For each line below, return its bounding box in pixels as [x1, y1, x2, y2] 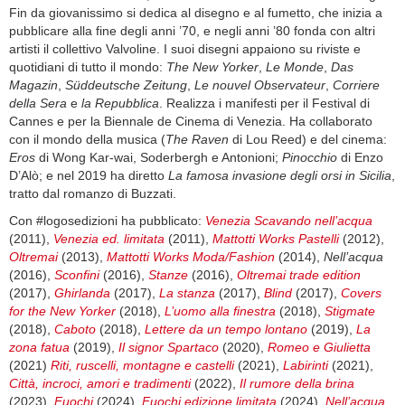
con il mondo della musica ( [9, 132, 165, 147]
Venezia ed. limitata [53, 231, 165, 247]
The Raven [165, 132, 229, 147]
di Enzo [341, 150, 383, 165]
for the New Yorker [9, 304, 119, 319]
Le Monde [266, 60, 324, 75]
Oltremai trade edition [237, 268, 361, 283]
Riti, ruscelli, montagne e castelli [51, 358, 234, 373]
